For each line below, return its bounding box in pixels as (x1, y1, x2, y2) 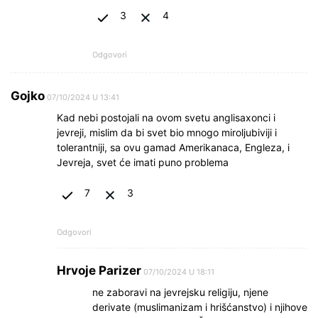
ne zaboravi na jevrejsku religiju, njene (92, 285, 268, 298)
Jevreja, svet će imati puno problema (57, 155, 229, 168)
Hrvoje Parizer (57, 263, 141, 278)
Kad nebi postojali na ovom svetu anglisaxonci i (57, 111, 275, 124)
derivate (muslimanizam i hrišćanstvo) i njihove (92, 300, 307, 313)
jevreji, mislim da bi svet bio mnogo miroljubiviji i (57, 126, 277, 138)
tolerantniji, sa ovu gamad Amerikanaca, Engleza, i (57, 141, 290, 153)
